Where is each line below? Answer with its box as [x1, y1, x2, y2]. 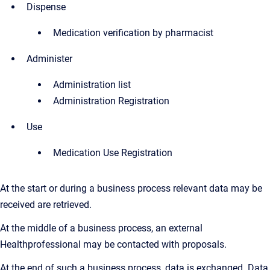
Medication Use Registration [53, 147, 172, 159]
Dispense [27, 1, 66, 13]
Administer [27, 53, 72, 64]
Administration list [53, 79, 131, 90]
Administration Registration [53, 95, 169, 107]
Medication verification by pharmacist [53, 27, 213, 39]
